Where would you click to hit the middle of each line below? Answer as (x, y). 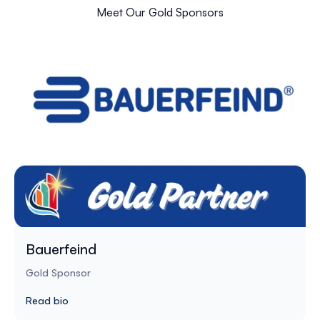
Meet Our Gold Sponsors (160, 12)
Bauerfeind (61, 249)
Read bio (47, 301)
